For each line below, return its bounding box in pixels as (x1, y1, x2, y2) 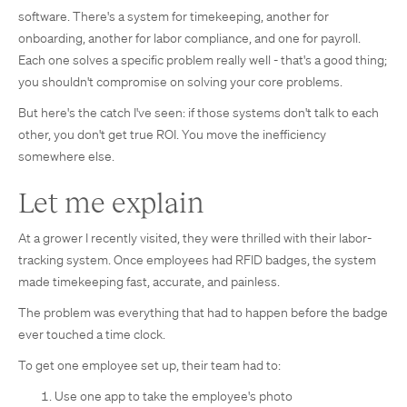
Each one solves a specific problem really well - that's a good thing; (18, 52, 387, 68)
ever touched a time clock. (18, 326, 165, 342)
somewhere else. (18, 148, 114, 164)
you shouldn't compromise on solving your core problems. (18, 74, 342, 90)
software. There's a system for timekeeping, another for (18, 8, 329, 25)
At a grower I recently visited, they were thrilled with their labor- (18, 230, 372, 246)
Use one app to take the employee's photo (55, 388, 293, 404)
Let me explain (18, 184, 204, 219)
